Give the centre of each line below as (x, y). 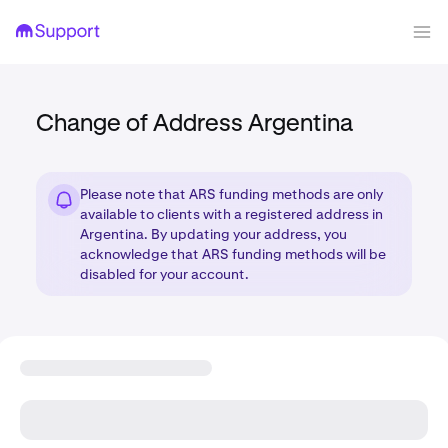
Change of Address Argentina (194, 124)
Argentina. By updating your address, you (213, 234)
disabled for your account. (164, 274)
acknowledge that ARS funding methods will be (233, 254)
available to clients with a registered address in (231, 214)
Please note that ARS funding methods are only (231, 194)
